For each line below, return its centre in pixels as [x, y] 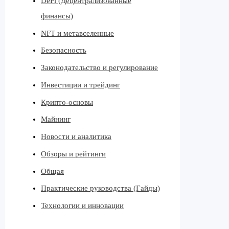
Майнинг [56, 119]
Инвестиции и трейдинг [81, 85]
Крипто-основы [67, 102]
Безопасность [64, 50]
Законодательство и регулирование [99, 68]
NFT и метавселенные [77, 33]
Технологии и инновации [82, 206]
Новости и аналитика [76, 137]
